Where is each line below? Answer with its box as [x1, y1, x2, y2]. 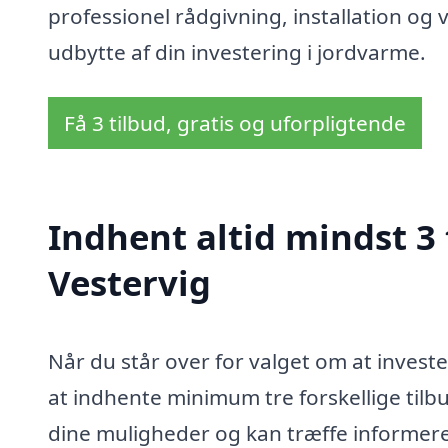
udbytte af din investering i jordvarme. [48, 37, 426, 66]
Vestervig [48, 259, 211, 307]
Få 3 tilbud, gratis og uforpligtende [64, 109, 406, 138]
